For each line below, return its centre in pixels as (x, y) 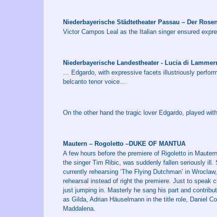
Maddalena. (79, 209)
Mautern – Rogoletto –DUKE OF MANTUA (124, 144)
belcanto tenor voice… (94, 82)
